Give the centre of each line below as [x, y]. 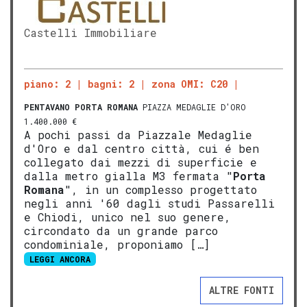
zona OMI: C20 [189, 84]
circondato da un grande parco [121, 230]
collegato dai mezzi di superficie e [140, 162]
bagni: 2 [111, 84]
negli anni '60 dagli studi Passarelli [149, 203]
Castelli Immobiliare [90, 32]
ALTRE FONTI [242, 291]
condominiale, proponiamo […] [117, 244]
